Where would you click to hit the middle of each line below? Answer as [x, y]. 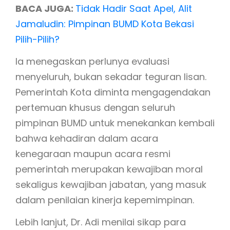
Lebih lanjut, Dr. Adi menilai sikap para [101, 222]
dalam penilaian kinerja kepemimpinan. [105, 200]
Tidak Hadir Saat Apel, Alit [134, 8]
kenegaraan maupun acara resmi [93, 154]
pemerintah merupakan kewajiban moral [109, 169]
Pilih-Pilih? [37, 39]
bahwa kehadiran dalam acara [87, 138]
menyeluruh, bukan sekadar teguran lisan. [111, 77]
